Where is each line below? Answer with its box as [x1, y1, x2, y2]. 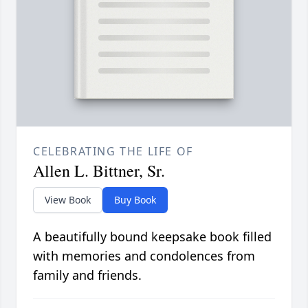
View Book [45, 193, 91, 207]
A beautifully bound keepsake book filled [33, 228, 272, 245]
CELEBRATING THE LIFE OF [33, 144, 193, 159]
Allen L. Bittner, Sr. [33, 159, 165, 182]
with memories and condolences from [33, 247, 255, 265]
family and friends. [33, 267, 142, 284]
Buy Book [114, 193, 156, 207]
